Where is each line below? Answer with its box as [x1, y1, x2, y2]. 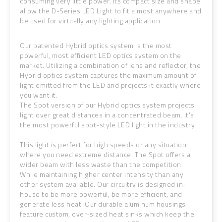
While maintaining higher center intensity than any [20, 169, 183, 179]
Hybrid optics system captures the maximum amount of [20, 70, 197, 80]
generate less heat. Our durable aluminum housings [20, 199, 186, 209]
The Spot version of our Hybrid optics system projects [20, 100, 195, 110]
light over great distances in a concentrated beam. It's [20, 110, 194, 120]
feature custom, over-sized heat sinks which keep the [20, 209, 194, 219]
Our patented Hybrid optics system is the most [20, 40, 172, 51]
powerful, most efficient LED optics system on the [20, 50, 181, 60]
